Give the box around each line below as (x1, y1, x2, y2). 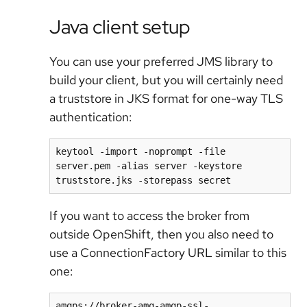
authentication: (49, 109, 132, 125)
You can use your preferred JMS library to (49, 53, 273, 70)
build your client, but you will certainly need (49, 72, 283, 88)
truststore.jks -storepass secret (56, 175, 231, 186)
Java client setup (49, 14, 191, 40)
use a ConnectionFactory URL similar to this (49, 245, 286, 261)
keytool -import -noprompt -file (56, 146, 225, 158)
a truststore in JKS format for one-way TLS (49, 90, 283, 107)
